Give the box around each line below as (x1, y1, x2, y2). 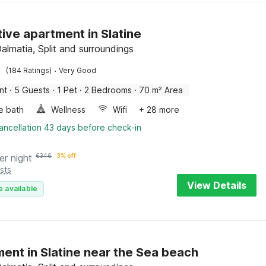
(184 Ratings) (6, 66, 52, 75)
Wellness (51, 104, 86, 115)
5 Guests (14, 85, 50, 95)
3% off (56, 152, 77, 159)
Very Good (59, 66, 97, 75)
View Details (187, 179, 246, 191)
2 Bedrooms (84, 85, 132, 95)
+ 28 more (139, 104, 180, 115)
